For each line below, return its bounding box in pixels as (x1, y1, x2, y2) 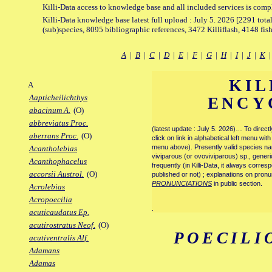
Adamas (29, 259, 55, 268)
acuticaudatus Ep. (29, 208, 89, 217)
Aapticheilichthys (29, 93, 87, 103)
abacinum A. (29, 106, 70, 115)
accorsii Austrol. (29, 169, 84, 179)
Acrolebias (29, 182, 65, 192)
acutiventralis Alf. (29, 233, 89, 243)
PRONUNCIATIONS (152, 180, 212, 188)
